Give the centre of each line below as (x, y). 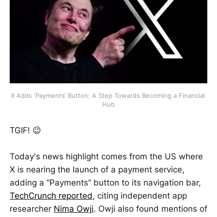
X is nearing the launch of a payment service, (97, 170)
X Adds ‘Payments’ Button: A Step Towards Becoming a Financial (108, 95)
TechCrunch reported (51, 196)
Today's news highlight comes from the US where (106, 157)
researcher (32, 209)
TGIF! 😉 (25, 130)
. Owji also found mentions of (150, 209)
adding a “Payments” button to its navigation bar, (105, 183)
